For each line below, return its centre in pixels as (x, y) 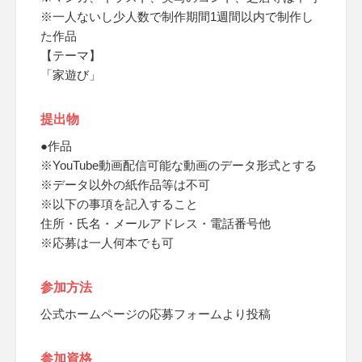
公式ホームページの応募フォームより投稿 (156, 314)
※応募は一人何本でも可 (107, 243)
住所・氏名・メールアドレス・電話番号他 (156, 223)
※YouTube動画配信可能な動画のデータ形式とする (179, 165)
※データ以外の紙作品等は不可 (125, 185)
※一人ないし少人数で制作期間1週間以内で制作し (177, 17)
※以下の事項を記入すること (119, 204)
